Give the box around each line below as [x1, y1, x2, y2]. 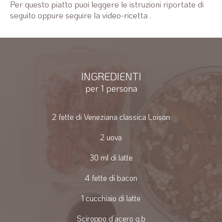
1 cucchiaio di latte [81, 193, 141, 204]
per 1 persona [85, 82, 137, 95]
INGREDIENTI [81, 70, 141, 83]
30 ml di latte [89, 152, 133, 163]
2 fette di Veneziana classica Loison [52, 111, 170, 122]
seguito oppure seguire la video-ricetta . [10, 9, 151, 21]
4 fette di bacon [85, 172, 137, 183]
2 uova [100, 132, 122, 143]
